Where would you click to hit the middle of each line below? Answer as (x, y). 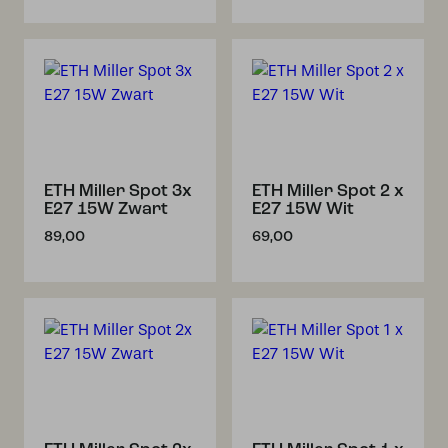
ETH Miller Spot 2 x (328, 191)
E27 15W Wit (303, 209)
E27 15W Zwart (106, 209)
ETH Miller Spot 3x (118, 191)
